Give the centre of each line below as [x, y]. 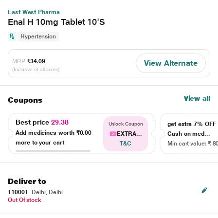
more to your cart [40, 142]
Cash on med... [189, 134]
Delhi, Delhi [46, 192]
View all [197, 98]
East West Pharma [34, 12]
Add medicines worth [46, 133]
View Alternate [171, 63]
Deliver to [27, 181]
